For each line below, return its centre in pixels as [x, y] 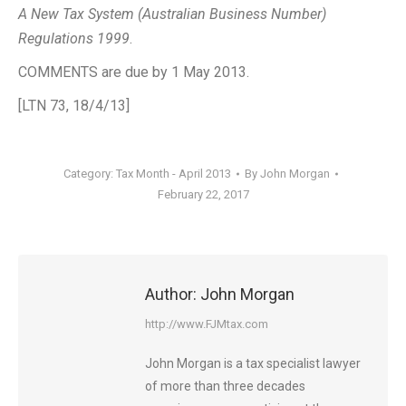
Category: [89, 174]
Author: [171, 294]
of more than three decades [225, 386]
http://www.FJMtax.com [207, 324]
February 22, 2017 [203, 194]
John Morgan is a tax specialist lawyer [253, 363]
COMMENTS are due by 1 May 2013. [134, 72]
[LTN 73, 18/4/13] [74, 106]
